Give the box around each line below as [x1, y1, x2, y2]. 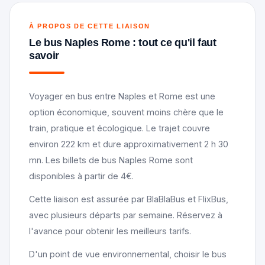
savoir [29, 49, 59, 62]
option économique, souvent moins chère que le [29, 106, 224, 117]
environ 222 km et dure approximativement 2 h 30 [29, 138, 228, 149]
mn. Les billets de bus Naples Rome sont [29, 154, 193, 165]
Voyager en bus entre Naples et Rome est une [29, 91, 215, 101]
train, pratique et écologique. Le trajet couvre [29, 122, 210, 133]
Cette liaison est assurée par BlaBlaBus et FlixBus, [29, 193, 228, 204]
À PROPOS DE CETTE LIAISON [29, 22, 150, 30]
